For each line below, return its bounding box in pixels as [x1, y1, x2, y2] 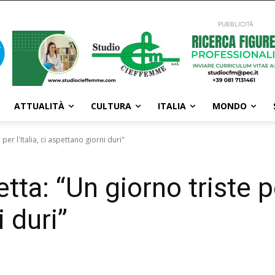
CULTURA [91, 100, 131, 112]
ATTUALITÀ [14, 100, 64, 112]
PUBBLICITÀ [218, 20, 254, 28]
